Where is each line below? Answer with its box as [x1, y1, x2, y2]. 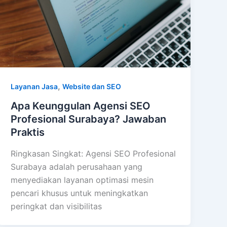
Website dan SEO [62, 82, 122, 91]
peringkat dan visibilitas [11, 201, 102, 211]
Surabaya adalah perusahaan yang [11, 161, 143, 172]
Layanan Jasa [11, 82, 58, 91]
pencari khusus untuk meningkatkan [11, 187, 148, 198]
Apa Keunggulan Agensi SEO [11, 99, 151, 112]
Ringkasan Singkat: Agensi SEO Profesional [11, 148, 176, 159]
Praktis [11, 126, 45, 138]
